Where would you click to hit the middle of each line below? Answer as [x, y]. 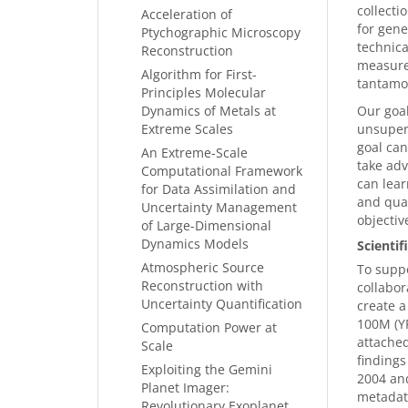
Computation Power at [209, 327]
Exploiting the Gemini [207, 369]
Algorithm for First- [199, 74]
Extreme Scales [187, 129]
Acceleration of [187, 14]
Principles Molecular [204, 92]
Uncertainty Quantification [222, 304]
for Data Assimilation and [219, 189]
